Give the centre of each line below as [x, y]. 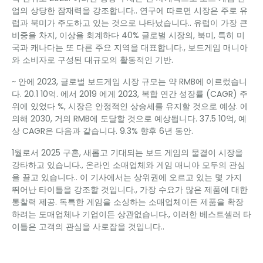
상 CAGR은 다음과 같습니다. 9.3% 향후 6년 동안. [102, 131]
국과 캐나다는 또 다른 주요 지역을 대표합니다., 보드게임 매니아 [130, 48]
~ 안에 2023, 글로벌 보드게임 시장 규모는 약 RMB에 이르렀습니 [129, 82]
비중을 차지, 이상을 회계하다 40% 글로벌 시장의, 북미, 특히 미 [128, 35]
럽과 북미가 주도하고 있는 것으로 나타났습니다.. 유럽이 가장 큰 [130, 23]
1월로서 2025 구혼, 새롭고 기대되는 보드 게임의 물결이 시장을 [127, 153]
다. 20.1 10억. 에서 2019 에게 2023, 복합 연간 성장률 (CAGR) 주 [130, 94]
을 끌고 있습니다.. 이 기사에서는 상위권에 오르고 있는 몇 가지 [127, 177]
